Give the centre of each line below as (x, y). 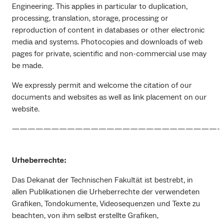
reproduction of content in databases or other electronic (108, 30)
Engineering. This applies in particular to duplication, (100, 7)
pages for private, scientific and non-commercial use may (109, 54)
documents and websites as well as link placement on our (109, 97)
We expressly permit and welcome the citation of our (102, 86)
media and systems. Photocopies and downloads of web (107, 42)
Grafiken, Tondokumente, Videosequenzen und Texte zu (106, 204)
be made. (27, 66)
